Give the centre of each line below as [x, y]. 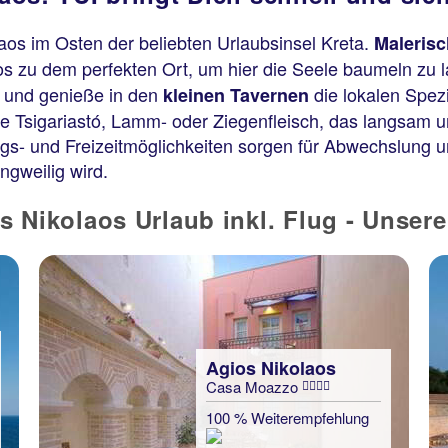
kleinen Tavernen [236, 95]
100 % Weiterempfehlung [287, 417]
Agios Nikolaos [271, 368]
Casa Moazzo [254, 386]
